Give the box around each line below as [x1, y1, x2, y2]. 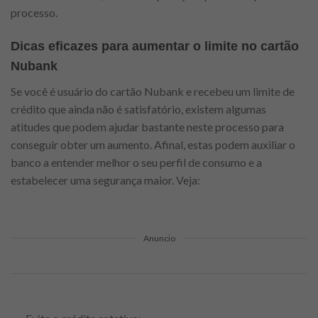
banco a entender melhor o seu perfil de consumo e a [11, 155, 262, 169]
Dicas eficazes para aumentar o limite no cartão [11, 38, 299, 53]
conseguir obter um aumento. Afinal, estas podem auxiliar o [11, 137, 295, 151]
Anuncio [143, 233, 175, 244]
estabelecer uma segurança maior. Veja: [11, 172, 200, 187]
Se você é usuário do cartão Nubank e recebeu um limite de [11, 84, 295, 98]
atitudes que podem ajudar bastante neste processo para [11, 119, 284, 133]
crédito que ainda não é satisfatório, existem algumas [11, 102, 266, 116]
